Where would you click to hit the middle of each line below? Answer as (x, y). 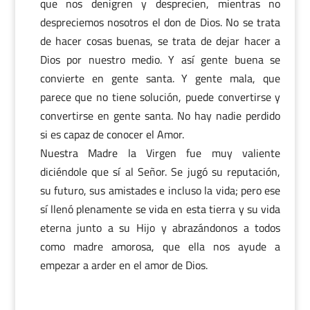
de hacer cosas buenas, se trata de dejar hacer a (160, 41)
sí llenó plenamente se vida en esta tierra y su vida (160, 209)
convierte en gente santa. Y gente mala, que (160, 78)
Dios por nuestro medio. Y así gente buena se (160, 60)
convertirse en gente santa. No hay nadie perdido (160, 116)
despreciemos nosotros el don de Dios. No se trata (160, 22)
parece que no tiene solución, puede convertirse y (160, 97)
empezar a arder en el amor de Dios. (124, 265)
